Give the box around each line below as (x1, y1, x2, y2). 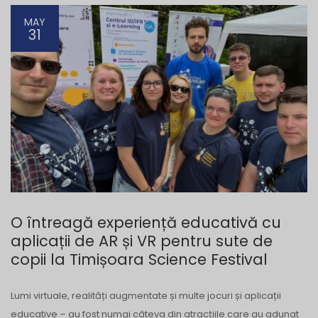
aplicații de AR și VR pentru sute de (11, 230, 273, 251)
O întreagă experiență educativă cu (11, 212, 281, 233)
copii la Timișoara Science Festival (11, 248, 268, 270)
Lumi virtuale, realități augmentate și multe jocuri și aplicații (11, 288, 281, 302)
